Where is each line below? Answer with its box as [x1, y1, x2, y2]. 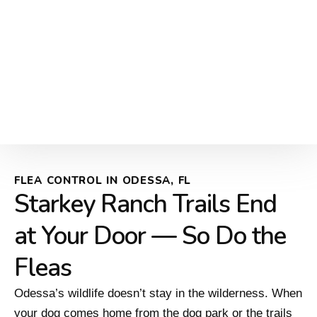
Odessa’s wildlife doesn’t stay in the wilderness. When [14, 287, 302, 301]
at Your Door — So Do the [14, 219, 286, 253]
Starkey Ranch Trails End [14, 188, 277, 221]
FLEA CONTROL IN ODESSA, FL [14, 173, 191, 188]
